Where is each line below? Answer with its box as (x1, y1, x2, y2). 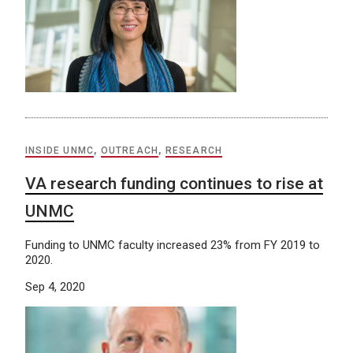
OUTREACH (100, 145, 159, 157)
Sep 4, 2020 (25, 280, 85, 295)
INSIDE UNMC (25, 145, 95, 157)
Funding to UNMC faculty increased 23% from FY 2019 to (25, 238, 320, 253)
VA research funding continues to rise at (25, 174, 323, 194)
